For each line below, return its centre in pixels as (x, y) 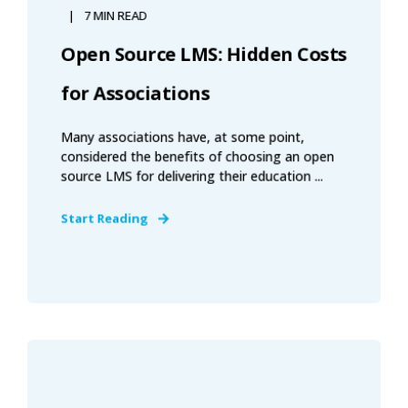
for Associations (135, 93)
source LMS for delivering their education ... (192, 176)
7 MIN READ (116, 16)
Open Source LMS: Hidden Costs (204, 55)
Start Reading (104, 219)
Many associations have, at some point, (183, 137)
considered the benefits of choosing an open (197, 157)
